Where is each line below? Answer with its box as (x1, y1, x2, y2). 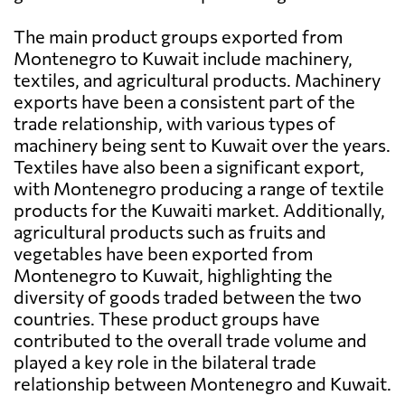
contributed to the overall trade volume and (14, 329, 367, 352)
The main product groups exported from (14, 25, 343, 48)
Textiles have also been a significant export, (14, 155, 364, 178)
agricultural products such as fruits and (14, 221, 326, 243)
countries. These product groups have (14, 307, 320, 330)
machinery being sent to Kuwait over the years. (14, 134, 391, 156)
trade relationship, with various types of (14, 112, 335, 135)
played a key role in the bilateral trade (14, 351, 316, 373)
